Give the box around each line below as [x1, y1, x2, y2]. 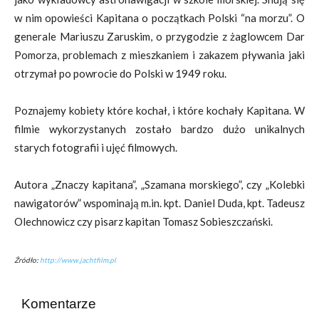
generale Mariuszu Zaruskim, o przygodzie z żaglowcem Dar [14, 30, 305, 43]
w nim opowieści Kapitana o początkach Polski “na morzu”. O [14, 11, 305, 24]
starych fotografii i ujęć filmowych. [14, 141, 177, 154]
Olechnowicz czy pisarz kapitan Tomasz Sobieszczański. [14, 215, 273, 228]
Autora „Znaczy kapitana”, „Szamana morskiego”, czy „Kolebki [14, 178, 305, 191]
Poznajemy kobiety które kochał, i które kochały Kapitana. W [14, 104, 305, 117]
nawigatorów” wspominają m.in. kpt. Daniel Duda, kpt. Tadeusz [14, 197, 305, 209]
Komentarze [21, 296, 96, 311]
